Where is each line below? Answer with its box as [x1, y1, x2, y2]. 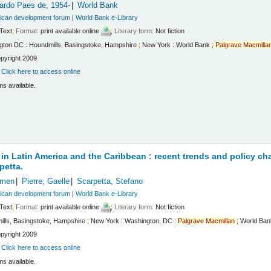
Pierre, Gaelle [21, 177, 70, 186]
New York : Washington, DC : [89, 217, 178, 224]
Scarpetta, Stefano [76, 177, 143, 186]
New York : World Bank [140, 41, 212, 48]
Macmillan [206, 217, 235, 224]
